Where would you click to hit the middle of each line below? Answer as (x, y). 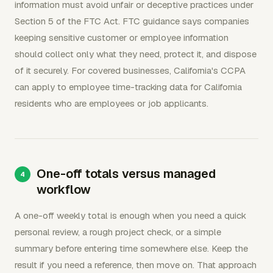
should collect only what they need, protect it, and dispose (136, 54)
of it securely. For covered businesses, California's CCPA (130, 70)
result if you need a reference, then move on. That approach (136, 264)
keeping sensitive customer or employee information (122, 37)
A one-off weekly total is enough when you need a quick (130, 215)
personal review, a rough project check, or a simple (118, 232)
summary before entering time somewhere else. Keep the (131, 248)
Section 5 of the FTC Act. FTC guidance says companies (132, 21)
